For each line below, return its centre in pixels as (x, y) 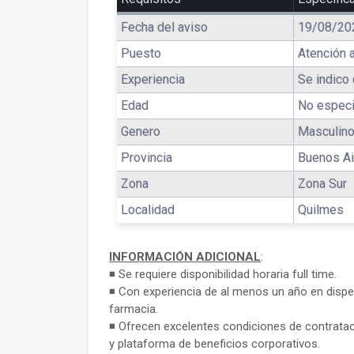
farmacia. (134, 309)
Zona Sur (322, 184)
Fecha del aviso (164, 27)
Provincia (147, 158)
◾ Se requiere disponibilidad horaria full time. (223, 274)
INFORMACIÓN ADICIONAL (185, 257)
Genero (141, 132)
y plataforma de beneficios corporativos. (215, 344)
